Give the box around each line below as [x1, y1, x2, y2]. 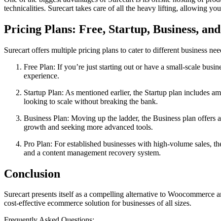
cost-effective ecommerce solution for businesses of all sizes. [4, 199, 191, 208]
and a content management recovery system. [24, 148, 161, 157]
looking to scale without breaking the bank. [24, 97, 158, 106]
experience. [24, 71, 59, 80]
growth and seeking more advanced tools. [24, 122, 153, 131]
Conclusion [4, 167, 60, 180]
